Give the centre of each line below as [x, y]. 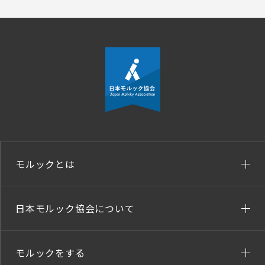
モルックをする [50, 253]
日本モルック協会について [75, 208]
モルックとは [45, 164]
